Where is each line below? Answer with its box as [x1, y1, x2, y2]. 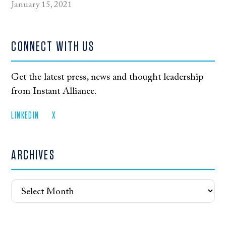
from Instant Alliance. [11, 87, 97, 97]
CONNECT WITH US [11, 40, 94, 54]
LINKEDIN [11, 111, 39, 121]
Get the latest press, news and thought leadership [11, 73, 204, 83]
